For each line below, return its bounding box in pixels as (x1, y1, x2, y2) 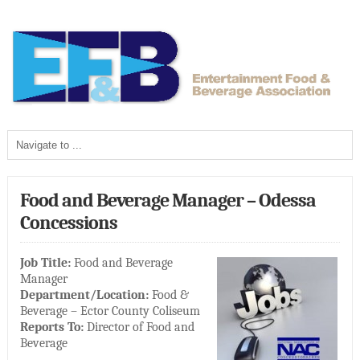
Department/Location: (19, 287, 149, 302)
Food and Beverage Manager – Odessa (19, 188, 316, 211)
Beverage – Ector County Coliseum (19, 303, 200, 318)
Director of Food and (83, 319, 194, 334)
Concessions (19, 211, 117, 234)
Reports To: (19, 319, 84, 334)
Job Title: (19, 255, 71, 270)
